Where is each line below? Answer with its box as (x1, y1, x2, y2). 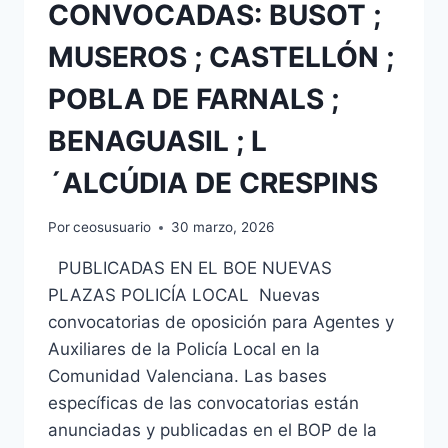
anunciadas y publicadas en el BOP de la (48, 420, 377, 441)
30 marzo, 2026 (171, 219, 275, 236)
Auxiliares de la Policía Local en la (48, 339, 320, 360)
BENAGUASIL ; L (48, 123, 267, 158)
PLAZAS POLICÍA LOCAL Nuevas (48, 285, 320, 306)
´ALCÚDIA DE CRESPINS (48, 165, 378, 200)
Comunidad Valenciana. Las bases (48, 366, 327, 387)
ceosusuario (73, 219, 152, 236)
